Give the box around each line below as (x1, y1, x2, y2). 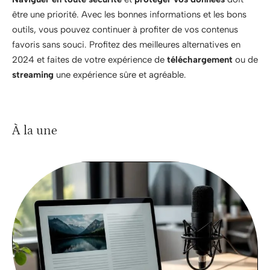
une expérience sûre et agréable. (54, 69, 186, 80)
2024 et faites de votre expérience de (12, 54, 167, 65)
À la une (12, 123, 57, 138)
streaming (12, 69, 54, 80)
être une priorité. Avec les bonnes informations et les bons (12, 8, 246, 20)
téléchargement (167, 54, 233, 65)
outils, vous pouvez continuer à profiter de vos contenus (12, 24, 238, 35)
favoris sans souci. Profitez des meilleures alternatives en (12, 39, 240, 50)
